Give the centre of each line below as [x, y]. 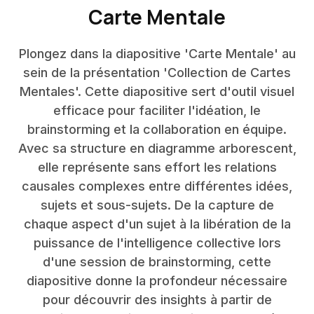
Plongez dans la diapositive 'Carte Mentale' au [157, 54]
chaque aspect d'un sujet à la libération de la [157, 224]
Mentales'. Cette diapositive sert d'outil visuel [157, 91]
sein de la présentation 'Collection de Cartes [157, 73]
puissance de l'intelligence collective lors [157, 243]
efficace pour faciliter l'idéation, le [157, 110]
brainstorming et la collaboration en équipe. [157, 129]
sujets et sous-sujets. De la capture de [157, 205]
